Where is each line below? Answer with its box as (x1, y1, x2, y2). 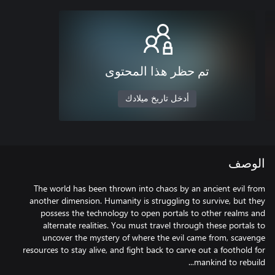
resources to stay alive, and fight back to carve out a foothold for (23, 244, 265, 255)
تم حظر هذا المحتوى (105, 66, 209, 78)
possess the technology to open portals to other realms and (41, 207, 265, 219)
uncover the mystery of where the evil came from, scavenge (42, 231, 265, 243)
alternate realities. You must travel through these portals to (43, 219, 265, 231)
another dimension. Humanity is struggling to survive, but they (29, 195, 265, 206)
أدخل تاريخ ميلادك (125, 95, 189, 103)
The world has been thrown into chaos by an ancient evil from (34, 182, 265, 194)
